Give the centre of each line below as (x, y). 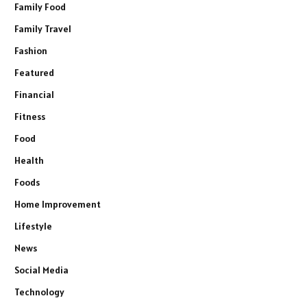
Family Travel (43, 28)
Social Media (41, 270)
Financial (34, 94)
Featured (34, 72)
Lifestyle (33, 226)
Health (29, 160)
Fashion (31, 50)
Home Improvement (58, 204)
